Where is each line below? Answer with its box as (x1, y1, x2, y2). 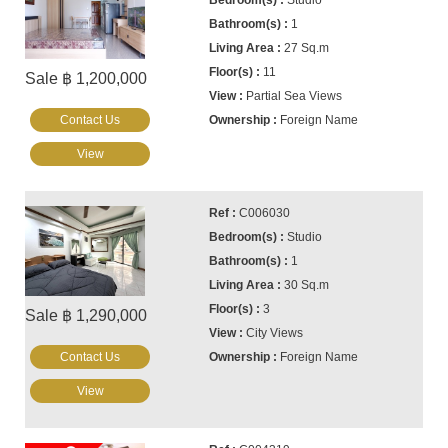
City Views (246, 326, 304, 340)
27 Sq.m (284, 41, 330, 55)
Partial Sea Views (246, 89, 343, 103)
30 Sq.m (284, 278, 330, 292)
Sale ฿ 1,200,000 (25, 70, 147, 87)
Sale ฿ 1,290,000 (25, 307, 147, 324)
